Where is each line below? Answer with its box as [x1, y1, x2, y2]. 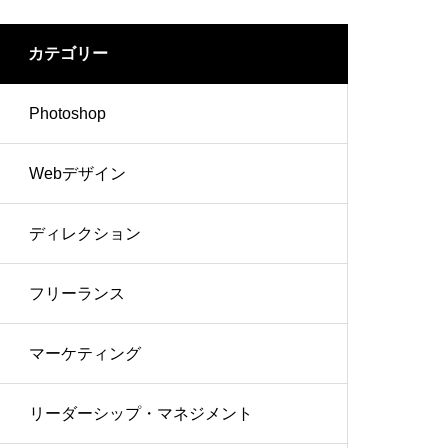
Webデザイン [29, 165, 126, 182]
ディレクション [29, 225, 141, 242]
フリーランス [29, 285, 125, 302]
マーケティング [29, 345, 141, 362]
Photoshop [29, 105, 106, 122]
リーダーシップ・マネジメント [29, 405, 253, 422]
